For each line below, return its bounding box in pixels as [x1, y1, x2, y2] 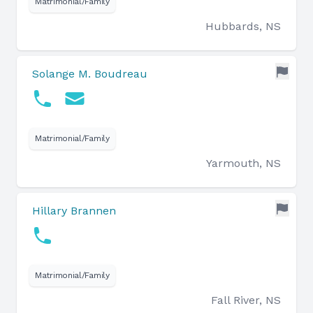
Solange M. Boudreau [32, 67, 147, 80]
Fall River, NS [211, 293, 281, 307]
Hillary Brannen [32, 204, 116, 217]
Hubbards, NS [205, 20, 281, 33]
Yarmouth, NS [206, 156, 281, 170]
